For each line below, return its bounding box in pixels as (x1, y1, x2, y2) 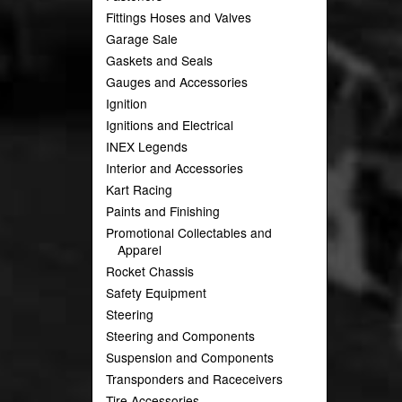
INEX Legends (106, 137, 188, 155)
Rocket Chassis (106, 262, 194, 280)
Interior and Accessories (106, 159, 243, 177)
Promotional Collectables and (106, 223, 272, 241)
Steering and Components (106, 327, 255, 345)
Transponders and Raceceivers (106, 370, 283, 388)
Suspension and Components (106, 348, 274, 366)
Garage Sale (106, 30, 178, 48)
